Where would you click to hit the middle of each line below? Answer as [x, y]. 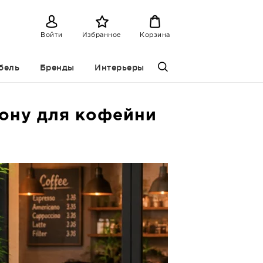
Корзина [155, 35]
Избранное [102, 35]
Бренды [57, 68]
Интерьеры [119, 68]
